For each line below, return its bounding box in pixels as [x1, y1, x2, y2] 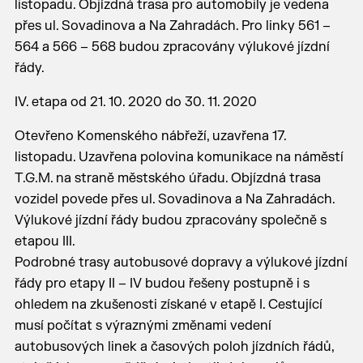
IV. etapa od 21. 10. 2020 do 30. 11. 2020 [14, 94, 257, 110]
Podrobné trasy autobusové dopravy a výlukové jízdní [14, 254, 348, 271]
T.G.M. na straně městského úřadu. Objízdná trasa [14, 170, 321, 186]
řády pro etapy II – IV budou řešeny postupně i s [14, 275, 310, 292]
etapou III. [14, 233, 75, 250]
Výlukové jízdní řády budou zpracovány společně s [14, 212, 327, 228]
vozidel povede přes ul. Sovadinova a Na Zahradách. [14, 191, 335, 207]
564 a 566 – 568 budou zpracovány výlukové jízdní [14, 39, 330, 55]
